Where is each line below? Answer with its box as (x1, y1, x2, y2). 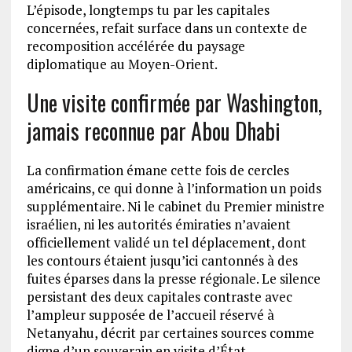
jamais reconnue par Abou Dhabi (26, 115, 280, 148)
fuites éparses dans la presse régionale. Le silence (26, 269, 321, 288)
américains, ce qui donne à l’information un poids (26, 179, 321, 198)
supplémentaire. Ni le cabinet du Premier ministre (26, 197, 324, 216)
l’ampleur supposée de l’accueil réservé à (26, 306, 274, 324)
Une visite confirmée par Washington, (26, 86, 322, 119)
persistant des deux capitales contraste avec (26, 288, 292, 306)
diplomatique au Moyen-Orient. (26, 55, 218, 74)
